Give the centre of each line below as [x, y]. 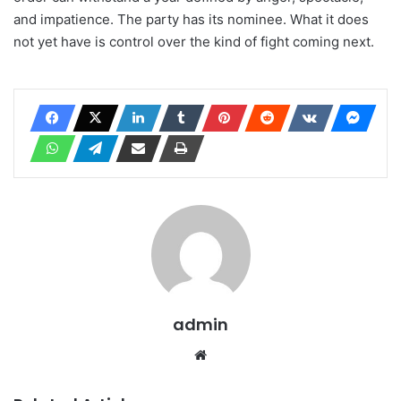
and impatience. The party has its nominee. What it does [191, 19]
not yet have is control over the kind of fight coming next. [194, 41]
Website [236, 354]
